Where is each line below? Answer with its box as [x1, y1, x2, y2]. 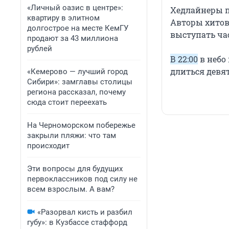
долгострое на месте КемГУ [27, 24, 128, 33]
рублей [27, 44, 52, 53]
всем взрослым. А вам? [27, 185, 114, 194]
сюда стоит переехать [27, 98, 107, 107]
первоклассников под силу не [27, 174, 138, 184]
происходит [27, 141, 70, 150]
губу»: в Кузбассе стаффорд [27, 218, 127, 227]
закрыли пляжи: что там [27, 131, 116, 140]
